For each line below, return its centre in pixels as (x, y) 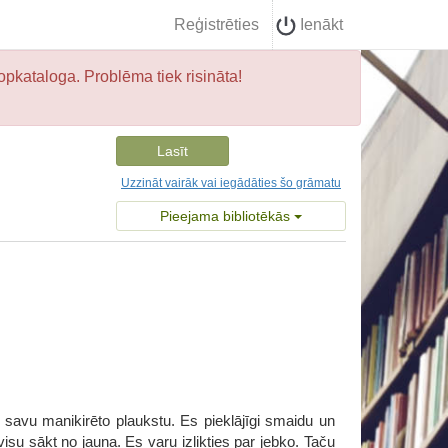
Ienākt (319, 24)
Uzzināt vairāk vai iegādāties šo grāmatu (231, 183)
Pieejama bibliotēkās (227, 216)
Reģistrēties (216, 24)
